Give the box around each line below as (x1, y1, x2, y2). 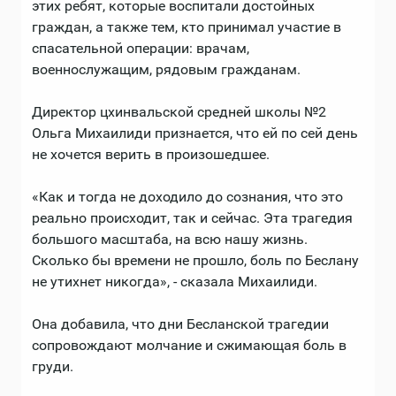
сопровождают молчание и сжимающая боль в (32, 336, 346, 354)
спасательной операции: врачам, (32, 39, 249, 57)
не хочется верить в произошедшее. (32, 145, 270, 163)
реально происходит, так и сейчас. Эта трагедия (32, 209, 353, 226)
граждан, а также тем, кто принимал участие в (32, 18, 341, 35)
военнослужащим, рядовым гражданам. (32, 60, 301, 78)
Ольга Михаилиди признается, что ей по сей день (32, 124, 358, 141)
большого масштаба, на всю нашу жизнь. (32, 230, 308, 247)
